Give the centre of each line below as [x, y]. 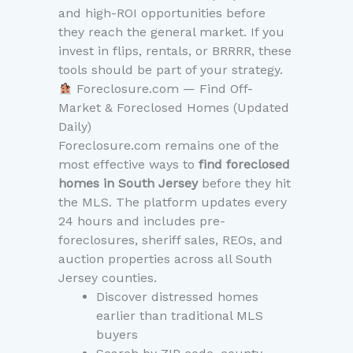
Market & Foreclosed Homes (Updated [174, 108]
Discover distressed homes [177, 297]
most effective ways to [128, 165]
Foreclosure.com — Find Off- [163, 89]
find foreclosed [244, 165]
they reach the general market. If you [171, 32]
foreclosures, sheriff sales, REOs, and [171, 240]
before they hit [244, 184]
